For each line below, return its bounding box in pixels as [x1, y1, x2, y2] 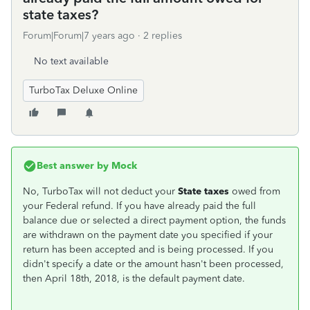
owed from [229, 185, 280, 197]
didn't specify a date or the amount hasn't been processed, [23, 258, 284, 270]
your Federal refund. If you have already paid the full [23, 200, 256, 212]
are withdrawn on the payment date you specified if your [23, 229, 273, 241]
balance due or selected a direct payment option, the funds [23, 215, 286, 226]
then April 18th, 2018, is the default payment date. [23, 273, 245, 284]
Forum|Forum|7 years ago [23, 30, 135, 42]
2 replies [143, 30, 182, 42]
